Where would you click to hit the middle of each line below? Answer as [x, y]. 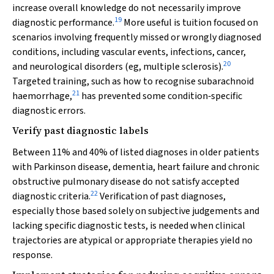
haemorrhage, [42, 96]
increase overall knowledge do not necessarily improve [127, 8]
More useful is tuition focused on [190, 23]
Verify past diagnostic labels [80, 130]
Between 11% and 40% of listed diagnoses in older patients [136, 152]
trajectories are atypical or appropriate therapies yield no [132, 240]
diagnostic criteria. [51, 196]
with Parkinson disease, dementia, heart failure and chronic [136, 167]
